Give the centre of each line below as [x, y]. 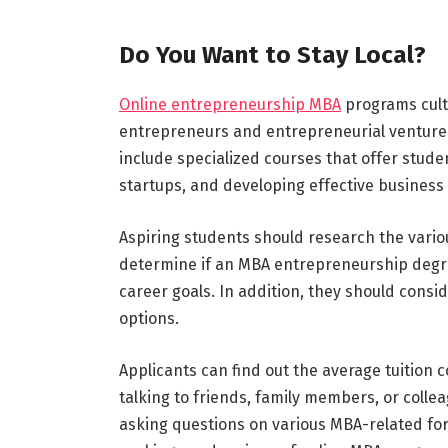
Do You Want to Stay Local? [272, 55]
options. [148, 318]
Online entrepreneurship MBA [229, 105]
